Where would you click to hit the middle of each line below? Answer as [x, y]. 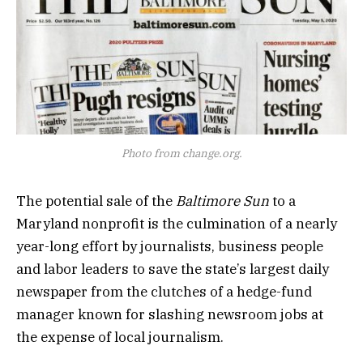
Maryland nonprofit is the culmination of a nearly [177, 223]
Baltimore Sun [222, 201]
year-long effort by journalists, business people [170, 246]
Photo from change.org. [181, 153]
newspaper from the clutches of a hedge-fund [164, 291]
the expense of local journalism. [120, 337]
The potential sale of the [96, 201]
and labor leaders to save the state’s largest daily [173, 269]
